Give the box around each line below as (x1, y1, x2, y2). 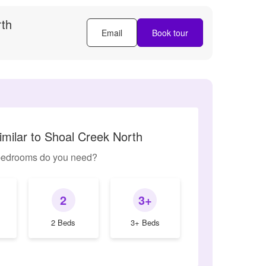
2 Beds (51, 216, 76, 228)
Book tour (152, 27, 188, 39)
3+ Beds (130, 216, 160, 228)
